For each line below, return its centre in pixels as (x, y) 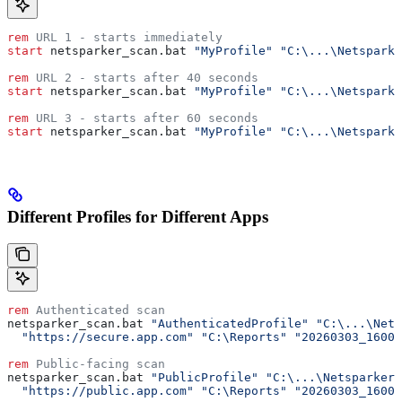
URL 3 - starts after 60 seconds (151, 118)
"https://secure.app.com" (100, 337)
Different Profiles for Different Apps (138, 216)
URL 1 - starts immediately (126, 37)
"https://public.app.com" (100, 391)
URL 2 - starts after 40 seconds (144, 77)
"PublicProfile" (205, 378)
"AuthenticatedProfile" (230, 324)
